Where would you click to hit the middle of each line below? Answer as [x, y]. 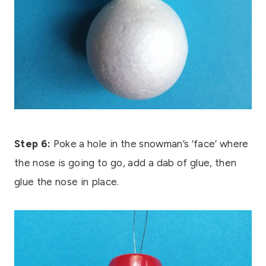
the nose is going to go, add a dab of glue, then [126, 162]
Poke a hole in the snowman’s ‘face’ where [150, 143]
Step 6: [33, 143]
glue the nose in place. [67, 181]
